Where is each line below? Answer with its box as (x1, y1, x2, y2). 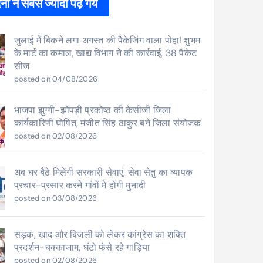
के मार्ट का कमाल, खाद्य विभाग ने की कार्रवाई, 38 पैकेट (14, 47, 197, 59)
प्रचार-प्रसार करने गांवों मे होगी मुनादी (14, 179, 146, 191)
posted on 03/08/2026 (14, 193, 97, 203)
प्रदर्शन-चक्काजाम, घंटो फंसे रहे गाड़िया (14, 241, 150, 254)
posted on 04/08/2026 (14, 74, 97, 84)
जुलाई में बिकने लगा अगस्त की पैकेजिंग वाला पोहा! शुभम (14, 34, 200, 46)
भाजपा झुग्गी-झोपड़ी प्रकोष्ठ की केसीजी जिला (14, 104, 171, 116)
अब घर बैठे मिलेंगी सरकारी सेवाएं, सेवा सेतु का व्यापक (14, 166, 193, 178)
